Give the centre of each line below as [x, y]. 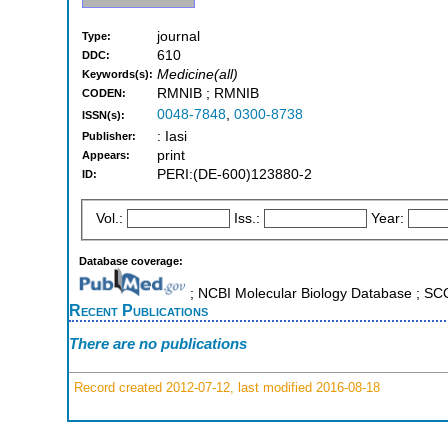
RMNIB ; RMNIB [208, 94]
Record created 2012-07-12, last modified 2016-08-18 [225, 387]
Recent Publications [138, 309]
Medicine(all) [197, 75]
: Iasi [172, 137]
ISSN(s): [103, 115]
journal [178, 37]
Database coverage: [131, 260]
